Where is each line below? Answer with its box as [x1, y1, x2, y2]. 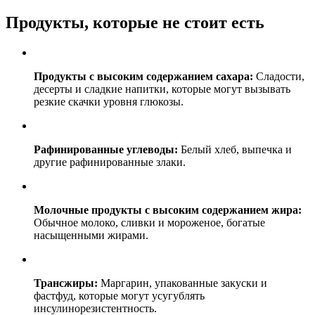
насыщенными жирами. [34, 229, 148, 242]
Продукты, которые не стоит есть [6, 13, 264, 32]
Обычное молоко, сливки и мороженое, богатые [34, 217, 265, 229]
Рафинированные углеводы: [34, 143, 178, 156]
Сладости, [253, 70, 304, 83]
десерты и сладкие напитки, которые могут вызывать [34, 83, 290, 96]
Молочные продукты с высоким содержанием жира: [34, 204, 302, 217]
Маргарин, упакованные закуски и [98, 277, 267, 290]
